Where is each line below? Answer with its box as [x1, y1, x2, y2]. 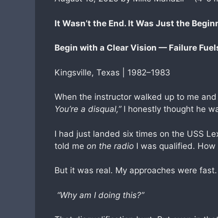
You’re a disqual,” [54, 104, 121, 114]
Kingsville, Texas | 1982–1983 [54, 67, 170, 77]
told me [54, 141, 87, 151]
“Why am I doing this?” [54, 190, 144, 200]
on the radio [87, 141, 134, 151]
